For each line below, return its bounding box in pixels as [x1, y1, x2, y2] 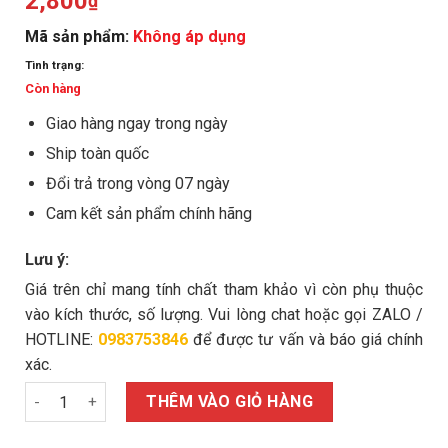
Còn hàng [25, 80, 81, 96]
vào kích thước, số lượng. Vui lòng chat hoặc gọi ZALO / [25, 305, 423, 325]
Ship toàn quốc [45, 144, 149, 164]
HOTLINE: [25, 330, 99, 350]
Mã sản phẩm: [25, 27, 133, 47]
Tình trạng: [25, 58, 87, 73]
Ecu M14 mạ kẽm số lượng [24, 384, 204, 402]
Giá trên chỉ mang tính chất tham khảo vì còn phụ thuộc [25, 280, 423, 300]
